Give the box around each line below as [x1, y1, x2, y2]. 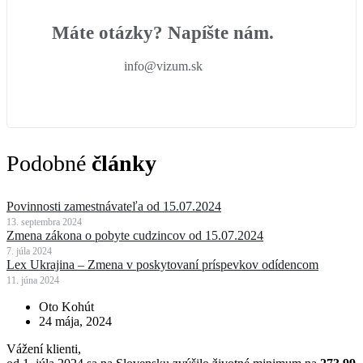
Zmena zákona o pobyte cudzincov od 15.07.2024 [6, 228, 263, 243]
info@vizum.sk [123, 59, 203, 74]
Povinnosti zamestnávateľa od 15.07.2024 [6, 199, 221, 214]
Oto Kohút [39, 300, 94, 314]
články [92, 151, 156, 177]
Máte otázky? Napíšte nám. [52, 23, 274, 44]
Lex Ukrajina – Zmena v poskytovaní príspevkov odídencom [6, 258, 318, 272]
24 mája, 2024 [39, 314, 112, 329]
